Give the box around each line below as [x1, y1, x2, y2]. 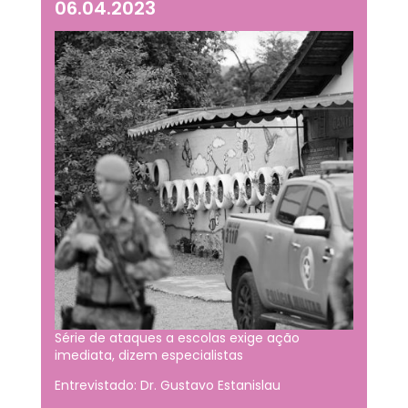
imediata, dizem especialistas [54, 346, 243, 365]
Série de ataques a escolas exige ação [54, 329, 300, 348]
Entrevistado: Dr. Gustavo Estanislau [54, 376, 280, 395]
